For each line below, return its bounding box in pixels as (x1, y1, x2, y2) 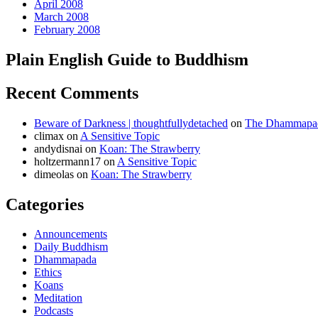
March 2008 (34, 10, 89, 23)
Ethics (34, 266, 62, 279)
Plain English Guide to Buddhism (6, 50, 248, 69)
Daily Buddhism (34, 241, 108, 253)
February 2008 (34, 23, 100, 35)
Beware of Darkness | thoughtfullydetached (34, 116, 228, 129)
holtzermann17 (34, 155, 101, 168)
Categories (6, 194, 84, 214)
